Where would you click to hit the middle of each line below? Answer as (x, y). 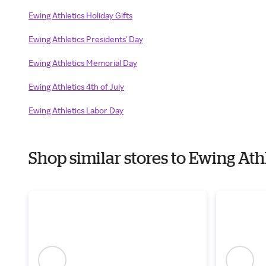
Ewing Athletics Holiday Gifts (80, 15)
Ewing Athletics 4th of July (76, 86)
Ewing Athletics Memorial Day (83, 63)
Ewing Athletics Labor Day (76, 110)
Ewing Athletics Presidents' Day (86, 39)
